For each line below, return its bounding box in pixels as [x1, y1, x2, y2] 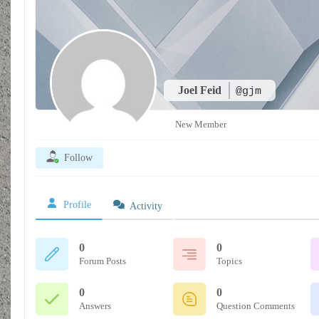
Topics [216, 256, 242, 266]
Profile [63, 199, 91, 210]
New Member [175, 119, 226, 130]
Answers [79, 300, 111, 311]
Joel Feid [178, 84, 224, 96]
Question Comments [216, 300, 295, 311]
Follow [64, 152, 93, 163]
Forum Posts [79, 256, 126, 266]
